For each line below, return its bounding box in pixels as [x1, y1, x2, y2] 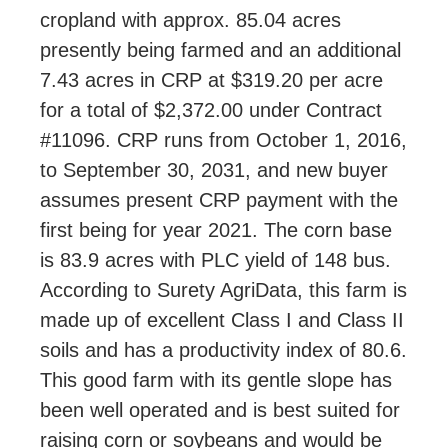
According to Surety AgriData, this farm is [40, 278, 407, 301]
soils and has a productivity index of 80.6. [40, 338, 407, 361]
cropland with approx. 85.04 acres [40, 8, 341, 31]
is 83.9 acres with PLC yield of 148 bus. [40, 248, 391, 271]
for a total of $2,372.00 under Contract [40, 98, 382, 121]
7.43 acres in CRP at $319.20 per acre [40, 68, 383, 91]
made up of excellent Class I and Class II [40, 308, 404, 331]
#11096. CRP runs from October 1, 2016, [40, 128, 407, 151]
